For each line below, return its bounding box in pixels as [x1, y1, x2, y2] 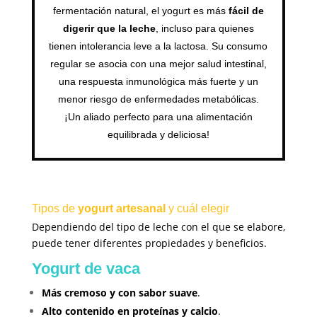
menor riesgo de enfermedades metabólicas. [57, 93, 259, 105]
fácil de [228, 5, 264, 17]
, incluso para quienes [155, 23, 254, 35]
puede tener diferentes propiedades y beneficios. [31, 236, 267, 250]
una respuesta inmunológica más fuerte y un [58, 76, 258, 88]
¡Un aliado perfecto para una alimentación [64, 111, 253, 123]
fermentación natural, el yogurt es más [52, 5, 229, 17]
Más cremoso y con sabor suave [41, 286, 197, 300]
